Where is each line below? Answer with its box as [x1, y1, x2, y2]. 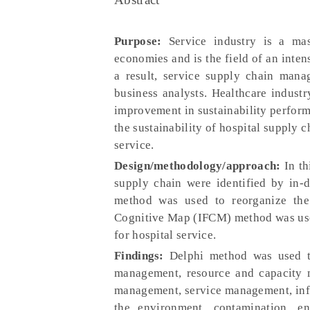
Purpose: [114, 35, 162, 48]
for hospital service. [114, 228, 217, 241]
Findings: [114, 249, 170, 262]
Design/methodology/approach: [114, 159, 281, 172]
